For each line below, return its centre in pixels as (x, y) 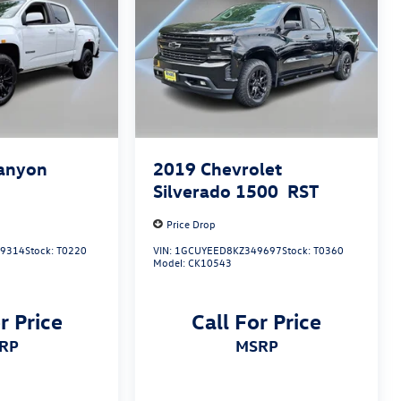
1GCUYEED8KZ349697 (229, 250)
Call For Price (257, 321)
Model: (171, 263)
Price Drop (192, 224)
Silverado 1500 (216, 191)
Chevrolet (242, 168)
